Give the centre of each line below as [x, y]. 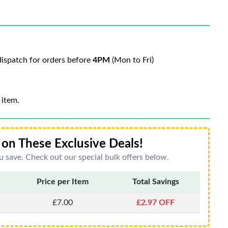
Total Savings [155, 182]
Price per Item [62, 182]
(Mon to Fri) [132, 60]
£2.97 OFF [155, 203]
